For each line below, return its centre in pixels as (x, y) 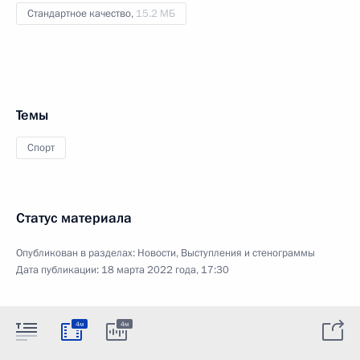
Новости (157, 253)
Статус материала (74, 218)
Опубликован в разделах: (77, 253)
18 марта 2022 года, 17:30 (165, 270)
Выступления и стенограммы (248, 253)
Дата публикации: (59, 270)
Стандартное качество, (82, 13)
